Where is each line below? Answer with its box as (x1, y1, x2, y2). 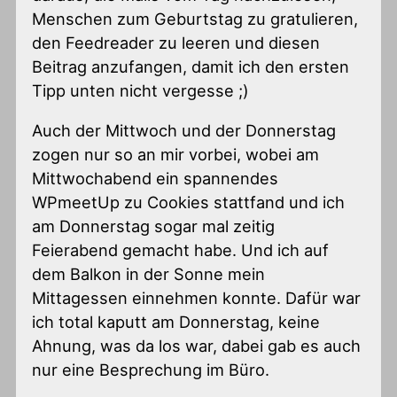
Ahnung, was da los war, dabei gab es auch (32, 336, 362, 356)
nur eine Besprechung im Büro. (32, 360, 270, 380)
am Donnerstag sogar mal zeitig (32, 216, 276, 237)
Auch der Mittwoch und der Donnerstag (32, 121, 337, 141)
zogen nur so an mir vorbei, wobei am (32, 144, 320, 165)
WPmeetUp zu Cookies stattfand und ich (32, 192, 346, 213)
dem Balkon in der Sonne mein (32, 264, 266, 284)
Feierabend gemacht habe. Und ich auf (32, 240, 330, 261)
